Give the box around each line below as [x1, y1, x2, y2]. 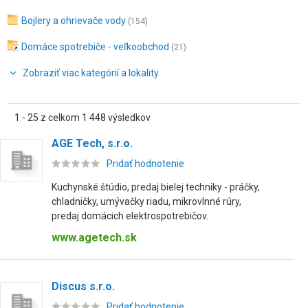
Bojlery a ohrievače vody [21, 15, 126, 26]
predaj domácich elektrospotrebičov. [52, 210, 208, 221]
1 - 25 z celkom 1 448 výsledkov [14, 112, 151, 123]
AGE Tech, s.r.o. [52, 137, 133, 150]
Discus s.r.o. [52, 280, 115, 293]
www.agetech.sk [52, 231, 137, 244]
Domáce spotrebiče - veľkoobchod [21, 41, 169, 52]
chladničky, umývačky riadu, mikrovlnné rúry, [52, 196, 241, 207]
